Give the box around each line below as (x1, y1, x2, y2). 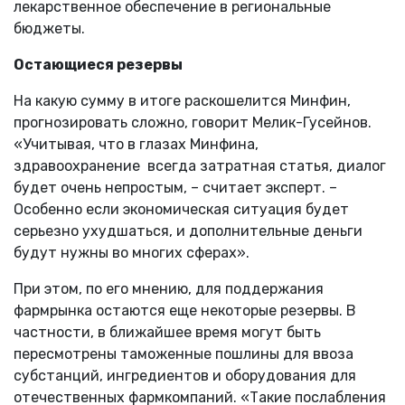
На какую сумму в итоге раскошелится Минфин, (14, 91, 351, 109)
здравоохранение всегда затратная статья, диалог (14, 156, 386, 174)
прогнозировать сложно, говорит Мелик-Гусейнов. (14, 113, 372, 131)
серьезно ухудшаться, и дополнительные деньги (14, 221, 363, 240)
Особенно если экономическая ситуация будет (14, 200, 349, 218)
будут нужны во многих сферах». (14, 243, 250, 261)
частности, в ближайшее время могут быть (14, 323, 321, 341)
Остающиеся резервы (14, 55, 183, 73)
